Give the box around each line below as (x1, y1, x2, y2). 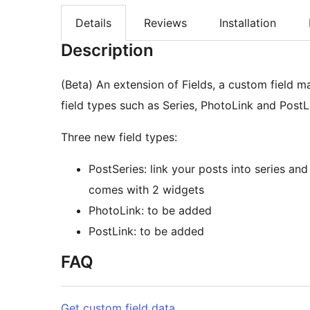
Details (75, 16, 111, 30)
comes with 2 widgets (89, 183, 204, 197)
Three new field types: (61, 130, 177, 145)
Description (61, 40, 154, 61)
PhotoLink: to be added (89, 203, 212, 218)
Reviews (144, 16, 187, 30)
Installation (219, 16, 276, 30)
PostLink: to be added (89, 224, 204, 239)
